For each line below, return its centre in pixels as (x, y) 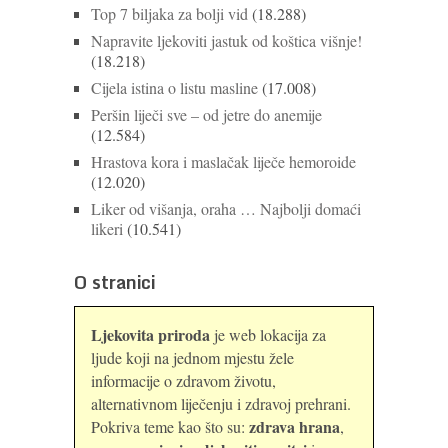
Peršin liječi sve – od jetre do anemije (206, 114)
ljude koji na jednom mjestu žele (192, 357)
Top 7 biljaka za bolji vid (169, 13)
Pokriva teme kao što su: (170, 426)
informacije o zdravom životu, (183, 380)
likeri (107, 228)
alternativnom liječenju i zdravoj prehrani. (221, 403)
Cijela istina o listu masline (174, 87)
